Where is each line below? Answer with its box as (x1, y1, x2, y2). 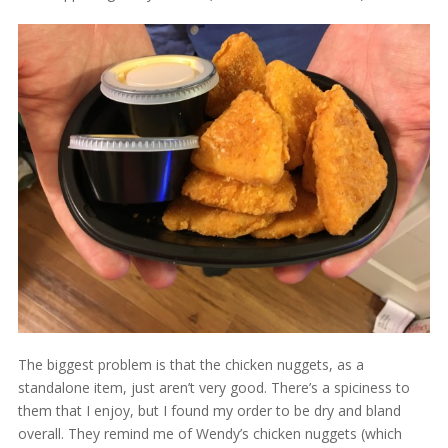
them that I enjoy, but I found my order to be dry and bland (17, 401, 401, 421)
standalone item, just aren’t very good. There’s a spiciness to (17, 378, 410, 398)
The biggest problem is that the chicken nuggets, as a (17, 355, 364, 375)
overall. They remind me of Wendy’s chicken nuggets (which (17, 424, 402, 444)
